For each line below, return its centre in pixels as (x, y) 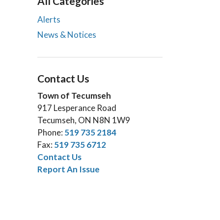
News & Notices (67, 35)
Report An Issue (69, 169)
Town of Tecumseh (74, 96)
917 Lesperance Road (77, 108)
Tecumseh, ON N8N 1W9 (84, 120)
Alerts (49, 19)
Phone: (51, 132)
